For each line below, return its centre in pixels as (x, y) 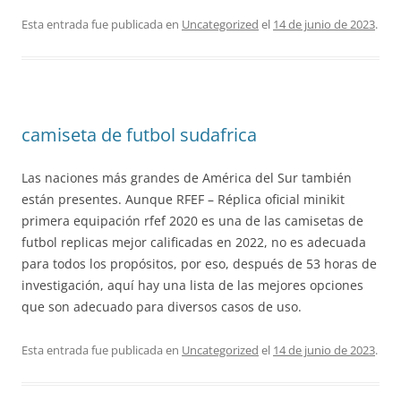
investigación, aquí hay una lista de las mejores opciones (192, 285)
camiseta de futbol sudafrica (139, 135)
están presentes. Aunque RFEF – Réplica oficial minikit (183, 199)
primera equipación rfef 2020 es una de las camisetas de (192, 221)
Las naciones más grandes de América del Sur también (187, 178)
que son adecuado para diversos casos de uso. (162, 307)
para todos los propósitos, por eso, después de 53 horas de (199, 264)
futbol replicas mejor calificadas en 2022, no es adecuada (194, 242)
